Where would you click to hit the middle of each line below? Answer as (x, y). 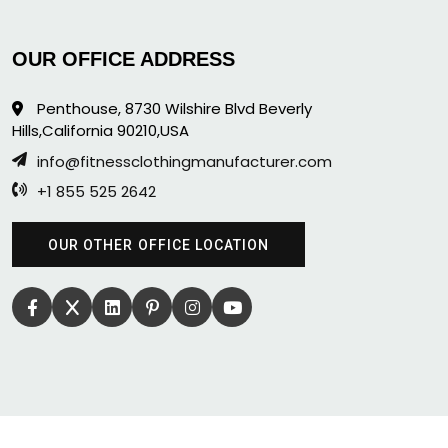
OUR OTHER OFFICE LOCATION (159, 244)
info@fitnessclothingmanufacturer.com (184, 162)
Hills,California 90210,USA (100, 131)
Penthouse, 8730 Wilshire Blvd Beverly (172, 109)
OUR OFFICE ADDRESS (123, 59)
